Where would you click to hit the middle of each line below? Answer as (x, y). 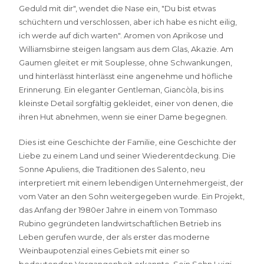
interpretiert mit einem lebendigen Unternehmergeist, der (131, 183)
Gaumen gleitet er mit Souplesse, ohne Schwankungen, (126, 63)
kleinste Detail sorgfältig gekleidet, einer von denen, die (126, 103)
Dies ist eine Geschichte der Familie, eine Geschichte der (128, 142)
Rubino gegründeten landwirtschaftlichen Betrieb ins (120, 224)
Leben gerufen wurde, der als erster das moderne (115, 237)
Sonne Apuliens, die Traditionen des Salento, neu (112, 169)
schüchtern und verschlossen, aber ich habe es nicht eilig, (128, 22)
